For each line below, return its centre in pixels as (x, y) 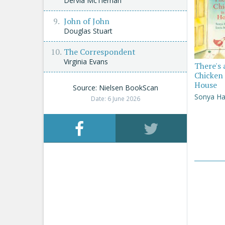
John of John (87, 21)
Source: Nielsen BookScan (115, 88)
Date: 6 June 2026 (115, 98)
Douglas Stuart (88, 31)
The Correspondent (100, 52)
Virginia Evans (86, 62)
